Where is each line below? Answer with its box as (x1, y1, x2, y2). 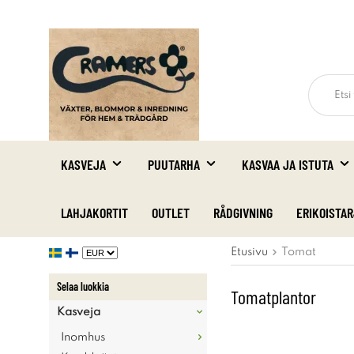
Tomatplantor (231, 285, 316, 308)
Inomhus (61, 332, 105, 343)
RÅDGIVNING (213, 204, 273, 221)
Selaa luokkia (57, 280, 109, 293)
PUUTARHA (148, 156, 200, 173)
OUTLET (152, 204, 190, 221)
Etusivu (231, 247, 268, 258)
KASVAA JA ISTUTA (242, 156, 333, 173)
